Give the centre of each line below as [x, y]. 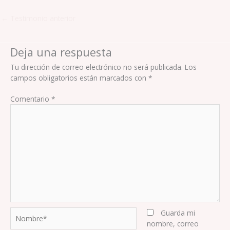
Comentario [31, 99]
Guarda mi [178, 213]
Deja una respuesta [61, 52]
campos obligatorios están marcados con [79, 78]
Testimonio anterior [42, 18]
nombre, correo [172, 223]
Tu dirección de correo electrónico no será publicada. [97, 67]
